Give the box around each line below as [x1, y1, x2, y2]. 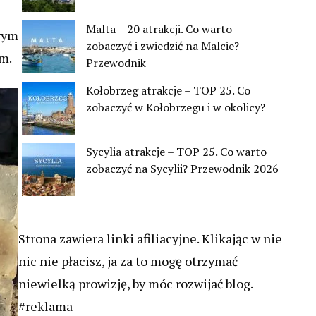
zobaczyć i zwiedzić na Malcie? [86, 38, 239, 54]
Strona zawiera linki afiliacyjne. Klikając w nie [18, 230, 282, 248]
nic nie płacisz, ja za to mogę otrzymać [18, 253, 238, 270]
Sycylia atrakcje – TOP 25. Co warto [86, 144, 267, 160]
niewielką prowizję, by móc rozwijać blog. [18, 275, 253, 293]
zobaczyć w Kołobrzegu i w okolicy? [86, 99, 265, 116]
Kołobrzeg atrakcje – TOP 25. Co [86, 83, 250, 99]
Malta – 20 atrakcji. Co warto [86, 21, 232, 37]
